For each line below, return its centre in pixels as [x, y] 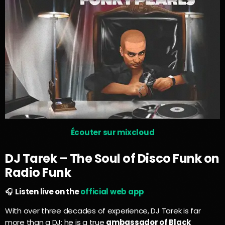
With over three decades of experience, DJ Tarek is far [103, 210]
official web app [113, 191]
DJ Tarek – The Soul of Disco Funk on [112, 158]
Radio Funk [38, 172]
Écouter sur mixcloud [113, 133]
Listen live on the [48, 191]
